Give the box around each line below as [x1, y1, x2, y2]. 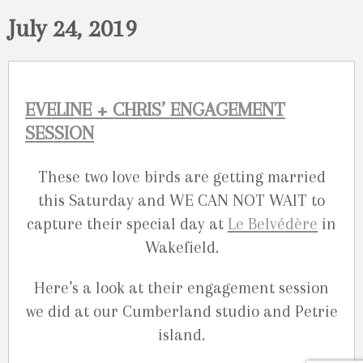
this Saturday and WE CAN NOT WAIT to [38, 190, 325, 210]
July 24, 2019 [8, 14, 137, 43]
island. [158, 326, 205, 345]
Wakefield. [144, 237, 219, 257]
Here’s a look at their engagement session [34, 279, 329, 298]
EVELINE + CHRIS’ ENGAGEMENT [25, 99, 285, 122]
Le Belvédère [228, 214, 318, 233]
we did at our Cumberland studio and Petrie [25, 302, 338, 322]
